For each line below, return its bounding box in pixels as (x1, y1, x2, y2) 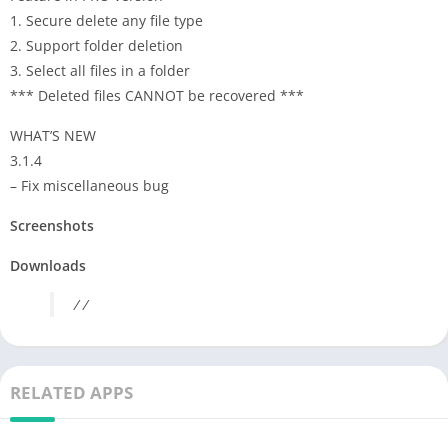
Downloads (10, 255, 86, 275)
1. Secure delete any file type (10, 10, 203, 30)
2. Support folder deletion (10, 35, 183, 55)
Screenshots (10, 215, 94, 235)
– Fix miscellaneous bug (10, 175, 169, 195)
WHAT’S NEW (10, 125, 96, 145)
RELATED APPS (10, 380, 133, 404)
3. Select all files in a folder (10, 60, 190, 80)
